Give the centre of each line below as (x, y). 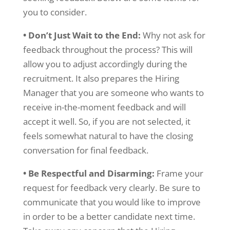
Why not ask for (174, 35)
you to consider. (55, 12)
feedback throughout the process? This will (108, 50)
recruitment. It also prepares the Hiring (101, 78)
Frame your (180, 173)
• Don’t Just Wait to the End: (83, 35)
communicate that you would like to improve (112, 202)
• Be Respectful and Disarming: (90, 173)
